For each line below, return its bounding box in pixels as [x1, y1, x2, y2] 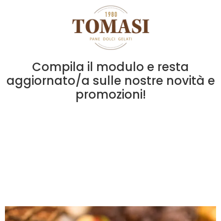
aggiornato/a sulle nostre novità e [6, 72, 215, 89]
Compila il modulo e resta [32, 58, 189, 75]
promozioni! [75, 86, 146, 103]
